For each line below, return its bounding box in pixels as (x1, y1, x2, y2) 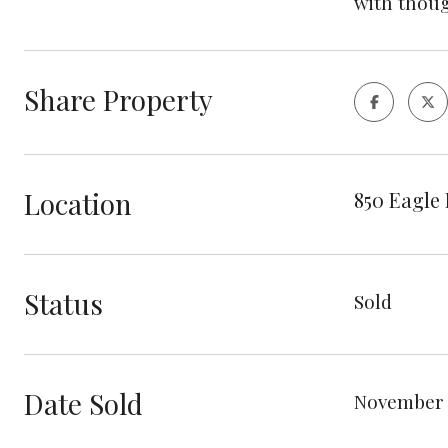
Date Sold (24, 385, 143, 422)
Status (24, 285, 103, 322)
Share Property (24, 81, 213, 118)
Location (24, 185, 132, 222)
